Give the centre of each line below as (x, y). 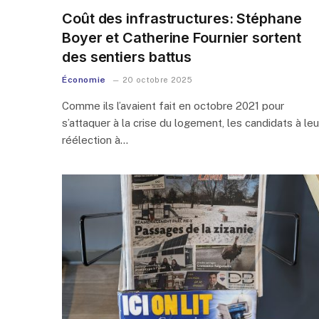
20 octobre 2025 (158, 79)
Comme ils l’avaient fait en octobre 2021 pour (173, 105)
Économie (84, 79)
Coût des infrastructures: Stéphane (182, 18)
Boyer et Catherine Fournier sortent (182, 37)
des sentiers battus (127, 57)
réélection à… (95, 140)
